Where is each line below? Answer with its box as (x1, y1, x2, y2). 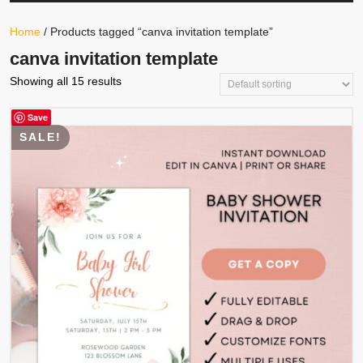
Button (117, 18, 189, 45)
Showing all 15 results (10, 75, 122, 88)
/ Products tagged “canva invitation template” (41, 25, 273, 38)
